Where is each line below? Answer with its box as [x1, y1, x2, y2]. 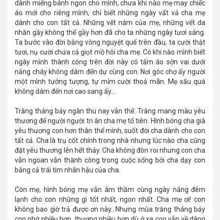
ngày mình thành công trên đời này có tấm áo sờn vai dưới [15, 57, 205, 66]
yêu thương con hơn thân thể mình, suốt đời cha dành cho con [15, 126, 205, 135]
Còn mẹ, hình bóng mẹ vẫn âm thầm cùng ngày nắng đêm [15, 185, 205, 193]
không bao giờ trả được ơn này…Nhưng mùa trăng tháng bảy [15, 205, 205, 213]
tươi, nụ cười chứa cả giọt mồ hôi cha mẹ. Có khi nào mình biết [15, 48, 205, 56]
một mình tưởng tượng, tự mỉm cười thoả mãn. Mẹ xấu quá [15, 77, 205, 85]
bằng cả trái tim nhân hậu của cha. [15, 165, 120, 174]
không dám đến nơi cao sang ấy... [15, 87, 115, 95]
